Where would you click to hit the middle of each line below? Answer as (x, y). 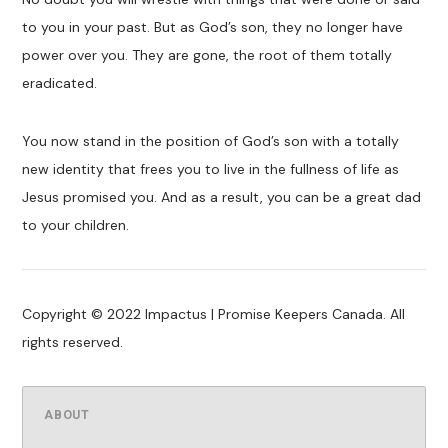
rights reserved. (73, 342)
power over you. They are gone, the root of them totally (207, 55)
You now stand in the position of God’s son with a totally (211, 141)
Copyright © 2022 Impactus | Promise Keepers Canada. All (214, 314)
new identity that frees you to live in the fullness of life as (211, 169)
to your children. (76, 225)
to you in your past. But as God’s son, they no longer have (213, 27)
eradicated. (60, 83)
